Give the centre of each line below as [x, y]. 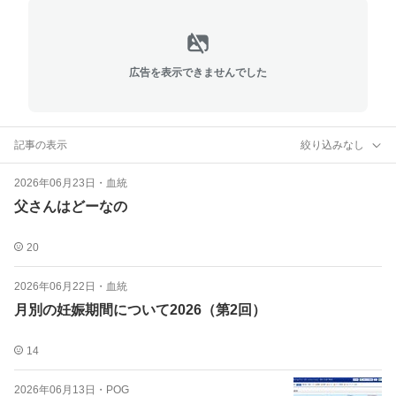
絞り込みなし [332, 145]
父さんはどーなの [71, 206]
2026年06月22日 [55, 286]
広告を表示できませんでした [198, 72]
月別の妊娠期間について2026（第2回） [140, 310]
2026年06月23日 [55, 183]
